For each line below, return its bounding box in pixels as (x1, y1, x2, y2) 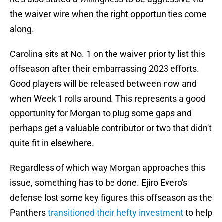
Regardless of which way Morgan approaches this (10, 163, 205, 173)
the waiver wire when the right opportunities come (10, 9, 207, 20)
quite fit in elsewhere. (10, 138, 94, 149)
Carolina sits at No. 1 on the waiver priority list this (10, 49, 205, 59)
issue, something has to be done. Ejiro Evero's (10, 177, 187, 188)
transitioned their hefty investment (48, 207, 183, 218)
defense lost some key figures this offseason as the (10, 192, 212, 203)
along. (10, 24, 34, 35)
